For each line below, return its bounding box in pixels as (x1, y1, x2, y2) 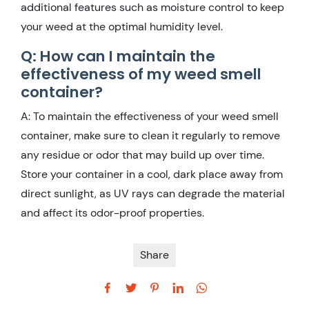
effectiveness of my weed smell (21, 63, 261, 85)
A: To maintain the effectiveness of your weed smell (21, 108, 279, 123)
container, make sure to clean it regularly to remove (21, 128, 280, 143)
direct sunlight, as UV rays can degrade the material (21, 186, 285, 201)
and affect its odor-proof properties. (21, 205, 204, 220)
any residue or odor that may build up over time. (21, 147, 264, 162)
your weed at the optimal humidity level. (21, 19, 223, 34)
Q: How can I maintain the (21, 45, 215, 67)
